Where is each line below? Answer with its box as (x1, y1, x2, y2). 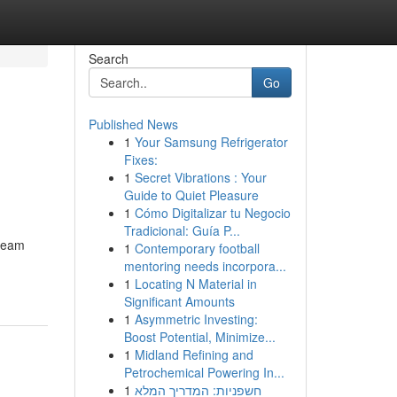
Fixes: (123, 151, 158, 168)
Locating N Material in (134, 275, 257, 292)
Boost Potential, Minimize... (123, 328, 276, 346)
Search (88, 50, 128, 67)
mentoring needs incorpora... (123, 257, 286, 275)
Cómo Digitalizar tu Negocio (134, 204, 291, 222)
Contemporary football (134, 239, 260, 257)
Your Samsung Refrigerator (134, 133, 288, 151)
